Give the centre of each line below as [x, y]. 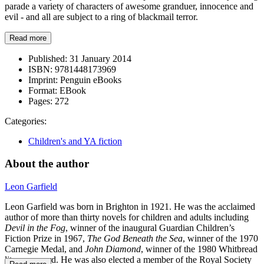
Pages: [40, 101]
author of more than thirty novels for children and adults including [127, 217]
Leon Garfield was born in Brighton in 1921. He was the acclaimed [130, 207]
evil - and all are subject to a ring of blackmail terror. [101, 16]
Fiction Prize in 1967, [46, 239]
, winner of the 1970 [220, 239]
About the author [47, 164]
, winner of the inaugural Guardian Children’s [150, 228]
